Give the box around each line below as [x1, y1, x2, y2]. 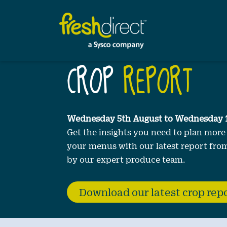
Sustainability [64, 27, 122, 36]
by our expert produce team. [67, 155, 185, 164]
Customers [64, 9, 109, 19]
